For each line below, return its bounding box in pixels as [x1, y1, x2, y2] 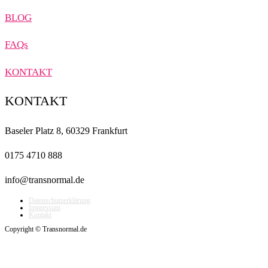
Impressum [29, 203, 60, 212]
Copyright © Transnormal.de [5, 225, 87, 234]
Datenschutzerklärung [29, 196, 90, 205]
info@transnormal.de [5, 175, 84, 185]
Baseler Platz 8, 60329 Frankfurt [5, 126, 127, 136]
